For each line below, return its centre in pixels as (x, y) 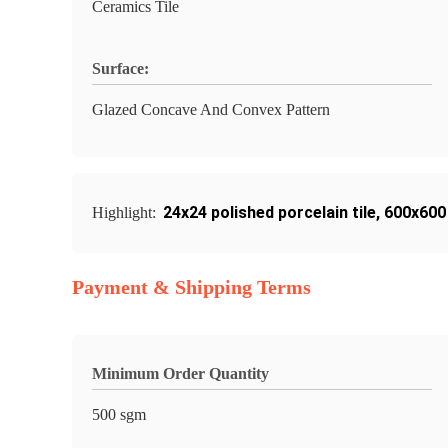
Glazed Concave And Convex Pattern (211, 109)
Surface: (120, 68)
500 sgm (119, 414)
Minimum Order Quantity (180, 373)
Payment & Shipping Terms (191, 287)
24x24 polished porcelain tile (269, 212)
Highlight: (126, 212)
